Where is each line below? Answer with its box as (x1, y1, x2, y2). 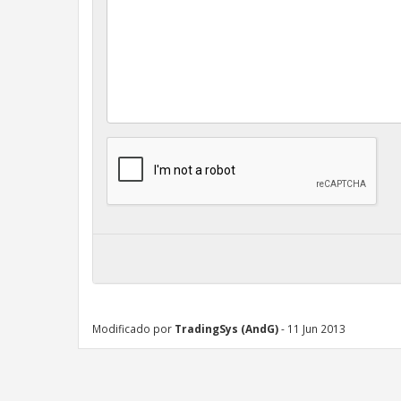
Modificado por (92, 320, 175, 336)
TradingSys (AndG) (175, 320, 278, 336)
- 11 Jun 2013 (278, 320, 346, 336)
